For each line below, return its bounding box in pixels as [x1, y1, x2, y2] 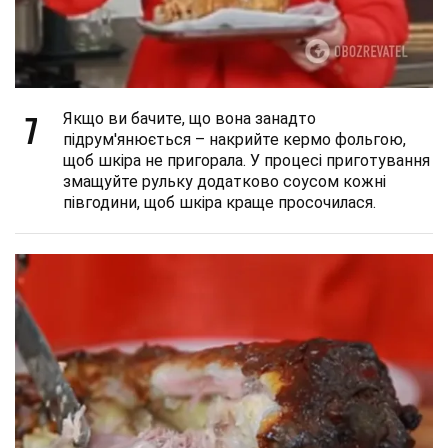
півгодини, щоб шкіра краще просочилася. [63, 193, 376, 213]
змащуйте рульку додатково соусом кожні [63, 172, 386, 192]
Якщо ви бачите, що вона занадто [63, 109, 316, 129]
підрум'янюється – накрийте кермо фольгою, [63, 130, 406, 150]
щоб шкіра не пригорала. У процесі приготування [63, 151, 430, 171]
